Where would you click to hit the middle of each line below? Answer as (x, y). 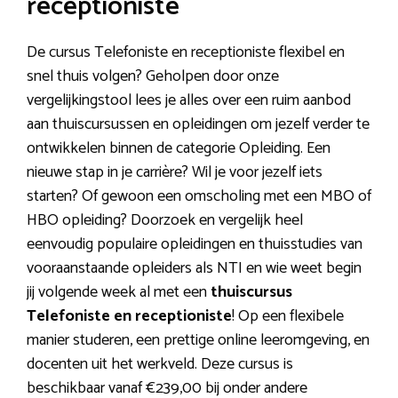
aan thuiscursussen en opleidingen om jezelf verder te (198, 124)
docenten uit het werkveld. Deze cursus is (160, 364)
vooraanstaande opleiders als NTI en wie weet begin (194, 268)
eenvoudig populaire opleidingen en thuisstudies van (195, 244)
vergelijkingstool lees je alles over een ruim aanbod (189, 100)
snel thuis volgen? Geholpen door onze (153, 76)
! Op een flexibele (288, 316)
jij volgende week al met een (119, 292)
